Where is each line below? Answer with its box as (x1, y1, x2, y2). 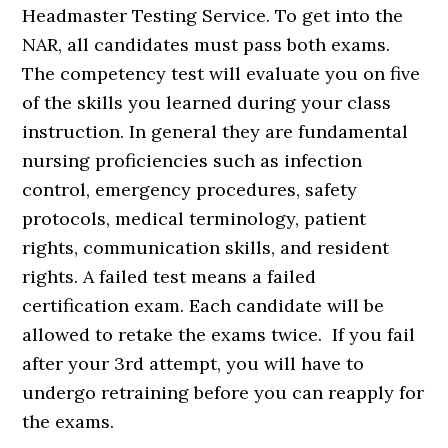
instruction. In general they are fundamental (22, 120, 409, 144)
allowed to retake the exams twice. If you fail (22, 323, 416, 347)
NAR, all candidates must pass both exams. (22, 33, 391, 57)
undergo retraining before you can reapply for (22, 381, 425, 405)
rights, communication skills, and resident (22, 236, 390, 260)
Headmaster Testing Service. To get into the (22, 4, 404, 28)
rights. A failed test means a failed (22, 265, 317, 289)
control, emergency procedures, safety (22, 178, 358, 202)
